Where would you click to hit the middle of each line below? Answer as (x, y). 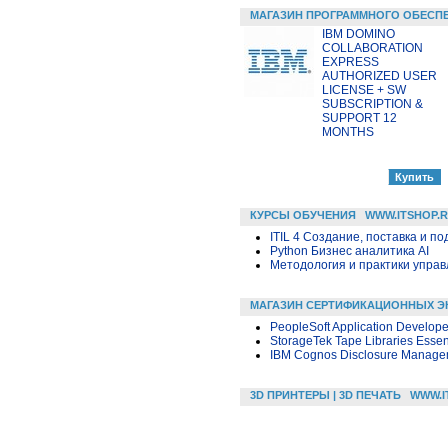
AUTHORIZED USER (379, 75)
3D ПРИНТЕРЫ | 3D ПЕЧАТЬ (325, 394)
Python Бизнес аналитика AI (349, 250)
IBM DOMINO (358, 33)
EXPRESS (350, 61)
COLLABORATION (372, 47)
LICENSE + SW (364, 89)
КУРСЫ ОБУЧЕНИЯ (303, 214)
